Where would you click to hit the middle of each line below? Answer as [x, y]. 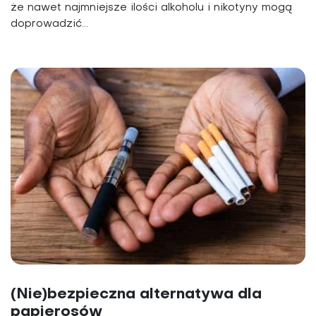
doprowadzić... [49, 24]
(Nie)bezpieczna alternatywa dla [136, 294]
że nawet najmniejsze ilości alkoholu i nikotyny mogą [152, 8]
